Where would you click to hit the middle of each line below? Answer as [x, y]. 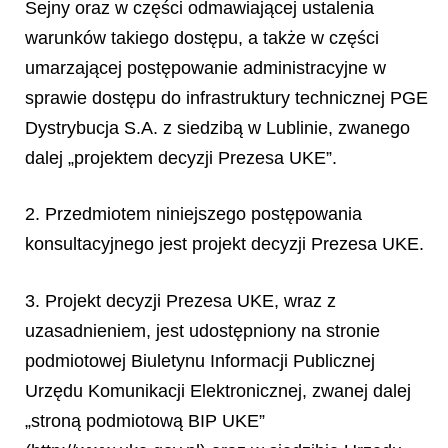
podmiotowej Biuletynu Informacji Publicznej [200, 360]
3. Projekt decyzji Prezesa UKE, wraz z [180, 300]
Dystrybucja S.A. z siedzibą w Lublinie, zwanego [217, 127]
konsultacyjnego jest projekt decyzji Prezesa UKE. [224, 244]
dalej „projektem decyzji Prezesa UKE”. [181, 157]
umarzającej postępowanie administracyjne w [205, 67]
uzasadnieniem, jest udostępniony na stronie [202, 330]
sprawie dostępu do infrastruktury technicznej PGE [226, 97]
